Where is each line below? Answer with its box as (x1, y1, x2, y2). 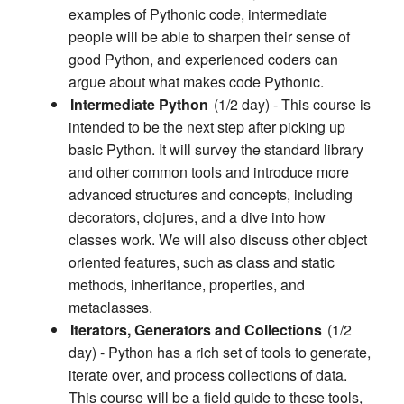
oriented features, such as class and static (69, 252, 335, 273)
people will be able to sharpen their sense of (69, 26, 350, 48)
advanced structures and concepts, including (69, 184, 353, 206)
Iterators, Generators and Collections (70, 319, 322, 341)
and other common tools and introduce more (69, 161, 349, 183)
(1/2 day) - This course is (210, 94, 371, 115)
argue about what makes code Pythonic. (69, 71, 324, 93)
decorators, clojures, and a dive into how (69, 207, 326, 228)
